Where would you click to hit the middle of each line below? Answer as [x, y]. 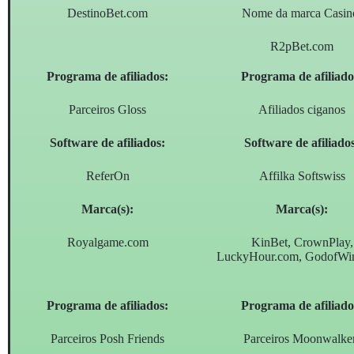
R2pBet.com [302, 47]
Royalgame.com [107, 243]
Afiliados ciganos [302, 110]
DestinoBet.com [108, 13]
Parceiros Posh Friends [108, 339]
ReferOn [107, 176]
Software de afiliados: [108, 143]
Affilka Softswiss [302, 176]
